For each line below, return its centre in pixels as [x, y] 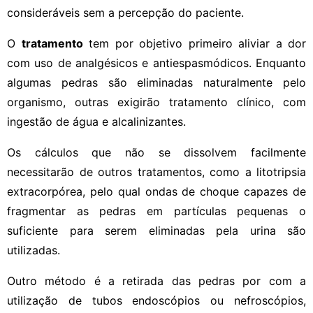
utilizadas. [34, 250]
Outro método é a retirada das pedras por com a [156, 281]
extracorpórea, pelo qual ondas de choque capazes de [156, 191]
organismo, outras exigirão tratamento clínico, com [156, 102]
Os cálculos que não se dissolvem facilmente [156, 152]
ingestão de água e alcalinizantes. [96, 121]
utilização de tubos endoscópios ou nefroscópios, [156, 300]
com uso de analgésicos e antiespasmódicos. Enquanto [156, 63]
